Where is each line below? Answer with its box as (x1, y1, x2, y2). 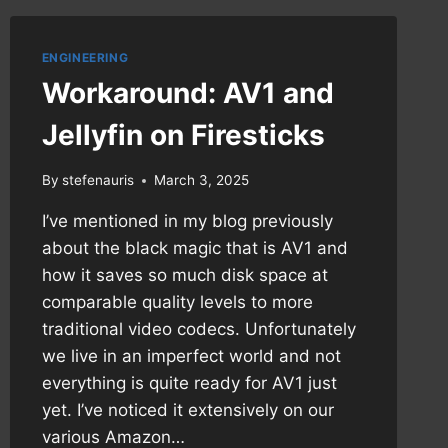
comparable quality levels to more (41, 292, 313, 313)
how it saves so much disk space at (41, 265, 328, 286)
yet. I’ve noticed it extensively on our (41, 400, 334, 421)
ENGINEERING (41, 49, 129, 65)
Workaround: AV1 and (41, 76, 334, 111)
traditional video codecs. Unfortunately (41, 319, 356, 340)
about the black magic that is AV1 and (41, 238, 348, 259)
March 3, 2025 (153, 172, 249, 189)
